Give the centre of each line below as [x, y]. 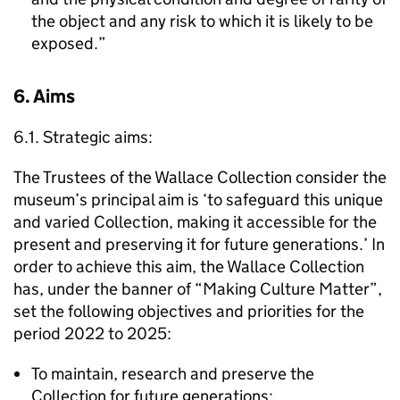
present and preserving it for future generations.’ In [199, 244]
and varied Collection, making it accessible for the [195, 222]
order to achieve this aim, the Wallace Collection [189, 267]
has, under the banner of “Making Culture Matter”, [198, 289]
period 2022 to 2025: [92, 333]
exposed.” [69, 43]
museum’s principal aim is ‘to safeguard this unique [198, 200]
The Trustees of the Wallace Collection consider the [200, 177]
